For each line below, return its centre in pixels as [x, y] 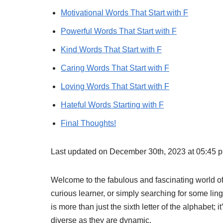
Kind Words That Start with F [111, 50]
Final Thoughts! [88, 123]
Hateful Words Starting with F [112, 105]
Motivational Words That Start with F [124, 13]
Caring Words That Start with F [115, 68]
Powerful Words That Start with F [119, 31]
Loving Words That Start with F [115, 86]
